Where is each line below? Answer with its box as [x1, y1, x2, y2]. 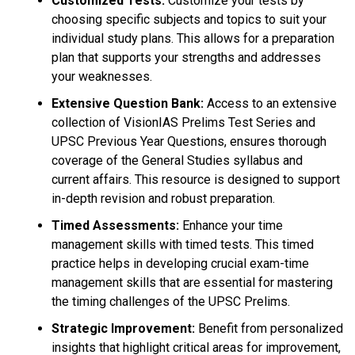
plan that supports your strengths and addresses [52, 50, 321, 65]
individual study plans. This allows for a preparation [52, 31, 334, 46]
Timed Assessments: [52, 218, 182, 233]
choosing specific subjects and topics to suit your [52, 12, 326, 27]
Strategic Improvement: [52, 321, 195, 336]
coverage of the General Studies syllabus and [52, 153, 303, 168]
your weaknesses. [52, 69, 152, 84]
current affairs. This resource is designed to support [52, 172, 340, 187]
